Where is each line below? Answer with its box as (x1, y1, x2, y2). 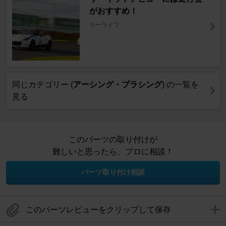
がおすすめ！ (89, 7, 138, 16)
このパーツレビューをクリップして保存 (26, 205, 171, 214)
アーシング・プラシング (73, 80, 162, 89)
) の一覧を (162, 80, 199, 89)
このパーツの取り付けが (69, 135, 157, 144)
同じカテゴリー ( (12, 80, 73, 89)
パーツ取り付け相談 (81, 168, 145, 177)
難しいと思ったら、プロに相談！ (52, 147, 174, 156)
